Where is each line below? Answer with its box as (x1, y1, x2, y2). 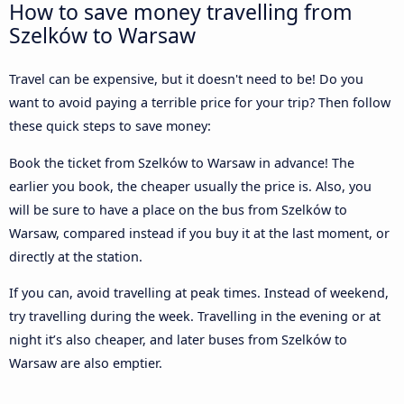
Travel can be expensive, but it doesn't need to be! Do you (9, 70, 363, 88)
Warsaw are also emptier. (9, 354, 162, 372)
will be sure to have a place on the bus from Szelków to (9, 200, 347, 218)
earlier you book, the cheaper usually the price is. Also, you (9, 177, 372, 195)
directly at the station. (9, 247, 142, 265)
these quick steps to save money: (9, 117, 211, 135)
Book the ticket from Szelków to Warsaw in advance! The (9, 153, 354, 171)
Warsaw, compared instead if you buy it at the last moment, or (9, 224, 390, 242)
